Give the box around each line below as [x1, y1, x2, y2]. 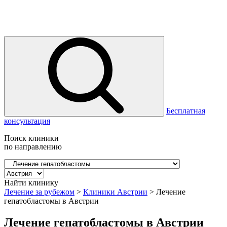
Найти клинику [4, 178, 58, 187]
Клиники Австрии [83, 187, 147, 196]
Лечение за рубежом [4, 187, 74, 196]
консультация [4, 117, 50, 125]
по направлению [4, 142, 62, 151]
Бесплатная [166, 106, 205, 115]
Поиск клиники [4, 134, 59, 142]
